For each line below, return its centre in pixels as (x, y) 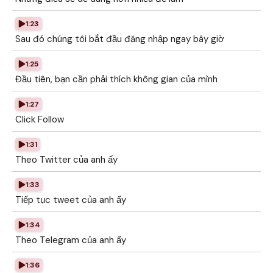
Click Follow (40, 119)
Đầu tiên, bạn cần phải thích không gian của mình (116, 79)
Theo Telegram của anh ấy (71, 240)
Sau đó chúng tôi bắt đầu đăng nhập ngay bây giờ (120, 39)
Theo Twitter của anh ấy (66, 160)
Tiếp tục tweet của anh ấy (71, 200)
